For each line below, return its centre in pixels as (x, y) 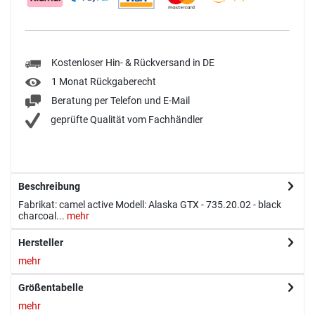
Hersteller (41, 243)
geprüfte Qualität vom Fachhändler (127, 120)
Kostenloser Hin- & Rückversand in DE (133, 63)
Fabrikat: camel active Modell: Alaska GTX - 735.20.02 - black (150, 205)
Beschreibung (49, 187)
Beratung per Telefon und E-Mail (121, 101)
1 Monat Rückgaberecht (104, 82)
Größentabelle (51, 288)
